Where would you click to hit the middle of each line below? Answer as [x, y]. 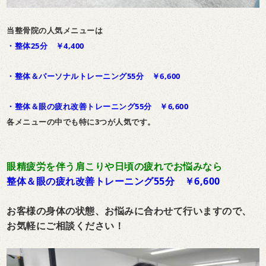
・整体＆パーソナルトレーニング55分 [79, 76]
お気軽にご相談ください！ [66, 226]
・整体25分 [31, 46]
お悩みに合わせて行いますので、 [178, 211]
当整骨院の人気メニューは [55, 31]
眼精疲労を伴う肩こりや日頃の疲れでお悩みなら [115, 167]
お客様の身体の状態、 [56, 211]
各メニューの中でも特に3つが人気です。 [81, 122]
